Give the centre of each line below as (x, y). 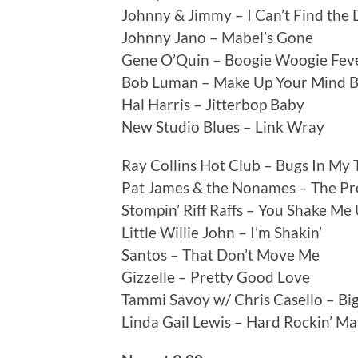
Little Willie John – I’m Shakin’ (222, 233)
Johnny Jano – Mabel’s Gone (217, 38)
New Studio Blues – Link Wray (223, 127)
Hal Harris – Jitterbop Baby (213, 105)
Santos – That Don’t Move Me (221, 255)
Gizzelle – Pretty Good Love (216, 277)
